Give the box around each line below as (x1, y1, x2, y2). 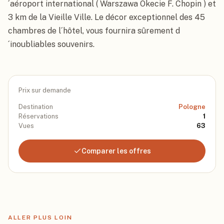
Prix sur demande (18, 86, 71, 94)
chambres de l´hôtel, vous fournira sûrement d (8, 26, 180, 35)
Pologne (178, 103, 205, 110)
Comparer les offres (81, 147, 151, 155)
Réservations (18, 112, 58, 120)
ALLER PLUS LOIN (8, 214, 72, 221)
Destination (18, 103, 53, 110)
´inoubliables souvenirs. (8, 39, 94, 49)
